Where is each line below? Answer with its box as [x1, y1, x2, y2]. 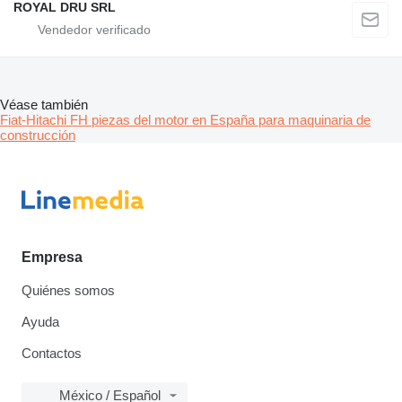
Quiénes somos [22, 283, 115, 298]
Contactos [22, 345, 82, 361]
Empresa [22, 249, 83, 265]
